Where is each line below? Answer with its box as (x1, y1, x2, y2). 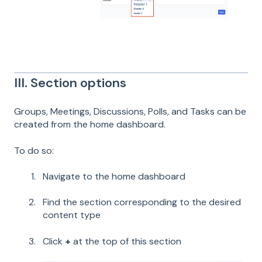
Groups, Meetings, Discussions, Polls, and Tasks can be (14, 105, 246, 118)
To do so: (14, 144, 54, 157)
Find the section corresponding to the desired (43, 196, 241, 209)
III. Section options (14, 74, 126, 91)
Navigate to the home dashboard (43, 170, 185, 183)
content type (43, 209, 101, 222)
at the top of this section (71, 235, 181, 247)
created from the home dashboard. (14, 118, 166, 131)
